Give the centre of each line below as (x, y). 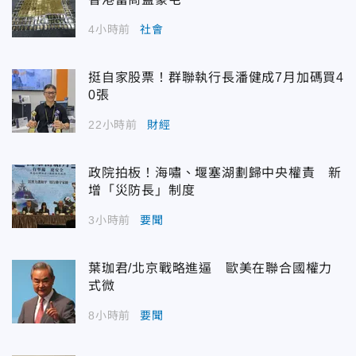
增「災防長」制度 (142, 191)
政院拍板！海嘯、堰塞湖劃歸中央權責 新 (215, 173)
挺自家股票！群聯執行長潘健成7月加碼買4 (216, 78)
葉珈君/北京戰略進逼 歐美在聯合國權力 (211, 269)
